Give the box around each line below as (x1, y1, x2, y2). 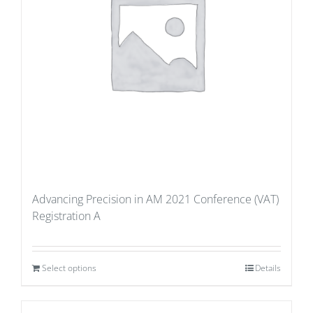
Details (255, 262, 281, 274)
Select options (42, 262, 96, 274)
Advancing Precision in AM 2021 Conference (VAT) (32, 191, 279, 207)
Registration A (32, 208, 101, 224)
